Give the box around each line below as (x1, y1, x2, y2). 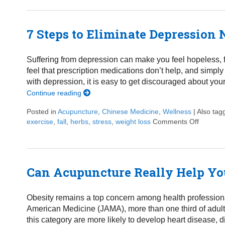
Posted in (26, 107, 58, 116)
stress (92, 117, 111, 126)
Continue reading (26, 88, 83, 97)
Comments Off (152, 117, 199, 126)
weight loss (115, 117, 151, 126)
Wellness (162, 107, 191, 116)
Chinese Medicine (101, 107, 159, 116)
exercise (26, 117, 53, 126)
